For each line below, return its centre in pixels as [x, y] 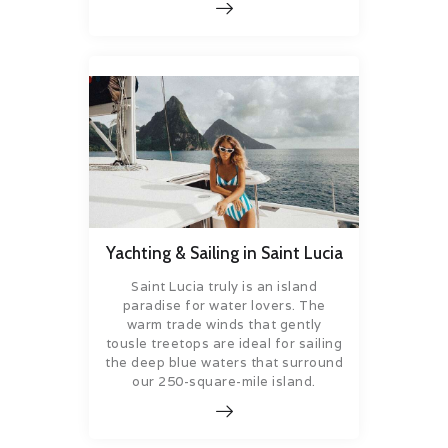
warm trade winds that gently [224, 324]
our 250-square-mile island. [224, 381]
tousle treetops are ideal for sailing [224, 343]
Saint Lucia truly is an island [224, 286]
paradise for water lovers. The [224, 305]
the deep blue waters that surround [224, 362]
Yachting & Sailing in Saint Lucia [224, 253]
